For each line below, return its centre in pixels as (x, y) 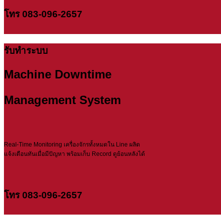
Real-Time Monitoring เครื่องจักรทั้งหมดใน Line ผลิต (72, 144)
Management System (62, 100)
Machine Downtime (58, 74)
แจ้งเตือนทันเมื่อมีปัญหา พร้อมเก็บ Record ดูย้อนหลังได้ (74, 154)
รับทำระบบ (26, 50)
